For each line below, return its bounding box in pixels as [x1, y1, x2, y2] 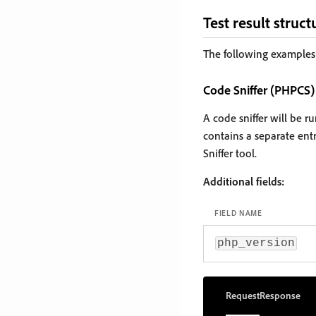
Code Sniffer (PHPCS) [203, 81, 315, 97]
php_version [217, 236, 295, 250]
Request [226, 289, 260, 302]
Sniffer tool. [203, 145, 257, 160]
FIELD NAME [214, 207, 262, 218]
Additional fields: [203, 174, 284, 188]
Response [260, 289, 300, 302]
